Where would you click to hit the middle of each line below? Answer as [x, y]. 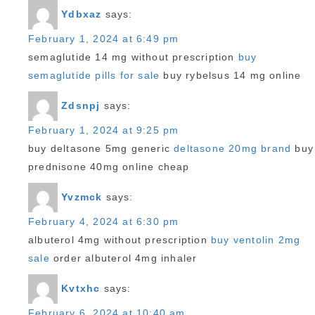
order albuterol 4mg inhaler [123, 258]
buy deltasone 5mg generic [101, 148]
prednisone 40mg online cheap [109, 167]
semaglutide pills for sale [94, 75]
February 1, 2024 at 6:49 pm [104, 39]
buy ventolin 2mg [256, 240]
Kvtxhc [81, 288]
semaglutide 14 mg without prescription [133, 57]
